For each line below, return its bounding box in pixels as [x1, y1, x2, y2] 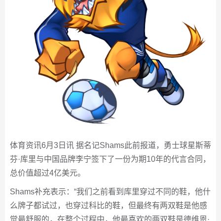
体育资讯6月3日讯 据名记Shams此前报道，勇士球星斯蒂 [10, 141, 211, 150]
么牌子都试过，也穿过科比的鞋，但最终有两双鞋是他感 [10, 201, 207, 210]
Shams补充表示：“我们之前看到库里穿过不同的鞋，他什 [10, 187, 211, 196]
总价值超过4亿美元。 [10, 169, 85, 178]
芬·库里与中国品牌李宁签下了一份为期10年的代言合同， [10, 155, 211, 164]
